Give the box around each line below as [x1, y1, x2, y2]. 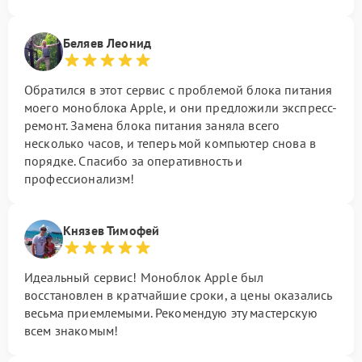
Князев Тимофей [63, 222, 160, 238]
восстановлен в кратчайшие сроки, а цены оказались [24, 287, 332, 303]
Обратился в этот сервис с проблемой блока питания [24, 82, 333, 98]
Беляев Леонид [63, 35, 151, 51]
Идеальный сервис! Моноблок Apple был [24, 269, 264, 285]
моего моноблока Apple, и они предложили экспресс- [24, 99, 338, 116]
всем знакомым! [24, 322, 119, 339]
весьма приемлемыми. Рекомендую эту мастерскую [24, 305, 318, 321]
